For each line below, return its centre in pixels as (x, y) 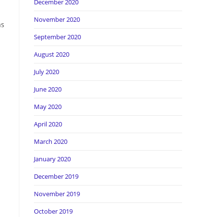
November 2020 (57, 19)
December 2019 (56, 176)
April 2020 (48, 124)
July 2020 (46, 72)
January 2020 (52, 159)
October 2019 (53, 211)
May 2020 (48, 107)
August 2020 (52, 54)
